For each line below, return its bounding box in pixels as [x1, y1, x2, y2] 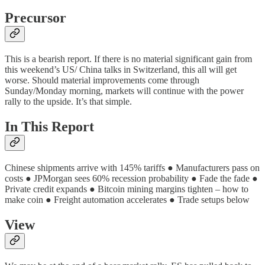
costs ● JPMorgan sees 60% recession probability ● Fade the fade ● [5, 173, 258, 184]
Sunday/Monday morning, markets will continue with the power [5, 86, 244, 96]
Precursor [5, 10, 66, 26]
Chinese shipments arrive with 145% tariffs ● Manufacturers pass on [5, 163, 260, 173]
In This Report [5, 119, 94, 135]
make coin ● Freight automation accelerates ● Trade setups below [5, 195, 250, 205]
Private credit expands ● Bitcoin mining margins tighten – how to [5, 184, 248, 195]
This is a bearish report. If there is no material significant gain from [5, 54, 252, 64]
